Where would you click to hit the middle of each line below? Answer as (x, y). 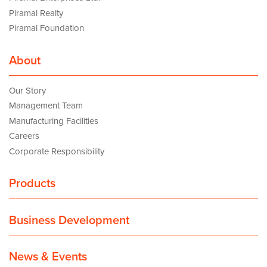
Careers (24, 136)
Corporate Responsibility (57, 151)
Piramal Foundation (46, 28)
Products (32, 184)
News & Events (48, 257)
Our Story (27, 90)
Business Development (69, 220)
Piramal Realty (36, 13)
